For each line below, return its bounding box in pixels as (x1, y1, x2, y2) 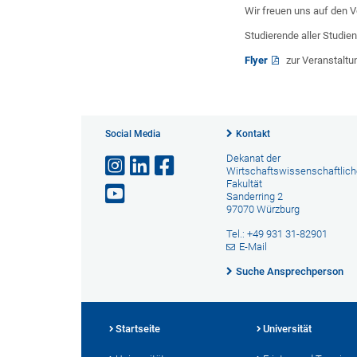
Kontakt (235, 127, 270, 139)
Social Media (105, 127, 161, 139)
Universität (263, 322, 312, 335)
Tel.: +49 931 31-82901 (226, 227, 328, 240)
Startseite (116, 322, 160, 335)
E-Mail (239, 240, 268, 253)
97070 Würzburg (226, 202, 300, 215)
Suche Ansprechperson (235, 265, 343, 277)
